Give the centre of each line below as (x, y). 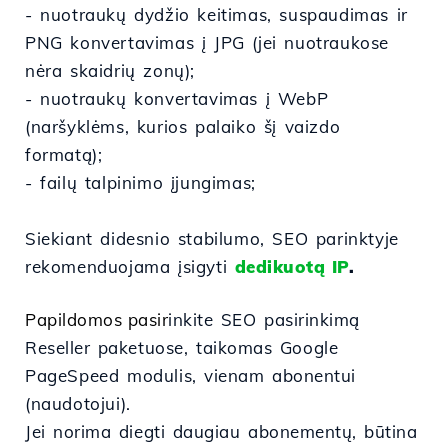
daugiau (206, 431)
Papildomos (76, 319)
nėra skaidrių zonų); (110, 70)
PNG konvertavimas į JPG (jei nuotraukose (207, 42)
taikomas (234, 347)
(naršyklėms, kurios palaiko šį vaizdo (183, 126)
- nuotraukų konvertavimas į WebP (177, 98)
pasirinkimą (312, 319)
